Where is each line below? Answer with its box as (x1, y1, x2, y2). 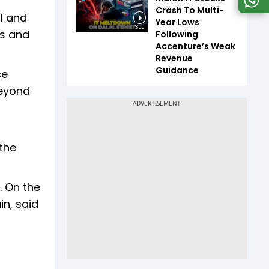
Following (156, 28, 198, 40)
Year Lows (156, 16, 199, 28)
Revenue (156, 52, 193, 64)
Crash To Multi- (156, 4, 224, 16)
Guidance (156, 64, 199, 76)
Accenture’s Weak (156, 40, 235, 52)
